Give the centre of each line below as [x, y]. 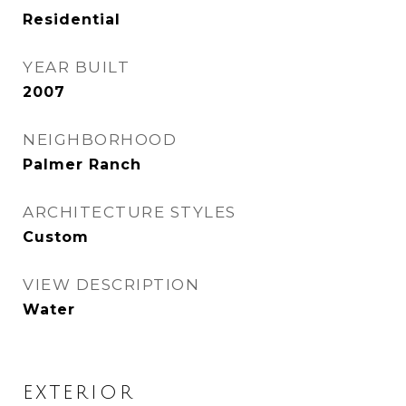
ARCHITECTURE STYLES [130, 212]
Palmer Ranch [82, 164]
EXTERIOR [79, 393]
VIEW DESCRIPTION [111, 285]
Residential [72, 19]
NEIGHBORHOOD [100, 140]
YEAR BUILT [76, 67]
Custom [56, 237]
